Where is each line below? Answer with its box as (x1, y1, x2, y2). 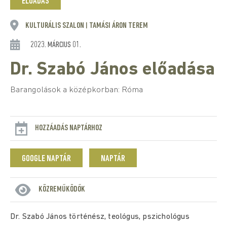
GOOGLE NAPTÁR (22, 154, 71, 164)
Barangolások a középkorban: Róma (10, 86, 143, 94)
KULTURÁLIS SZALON (25, 21, 86, 30)
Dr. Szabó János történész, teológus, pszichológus (10, 213, 190, 221)
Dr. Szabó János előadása (10, 61, 215, 79)
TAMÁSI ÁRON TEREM (88, 21, 148, 30)
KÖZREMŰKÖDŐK (39, 185, 85, 194)
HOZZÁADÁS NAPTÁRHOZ (35, 124, 102, 132)
